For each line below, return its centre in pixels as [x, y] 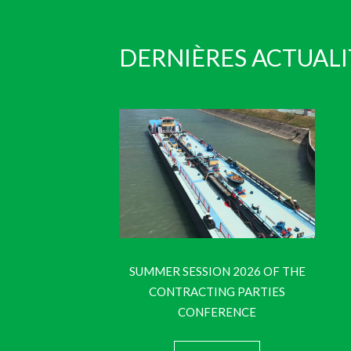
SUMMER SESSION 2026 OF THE [217, 271]
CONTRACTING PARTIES [217, 292]
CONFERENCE [217, 312]
